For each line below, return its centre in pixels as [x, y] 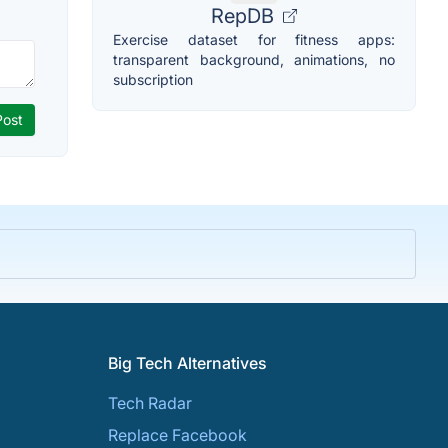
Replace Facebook [177, 435]
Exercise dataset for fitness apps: [254, 39]
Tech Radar [150, 403]
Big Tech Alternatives [187, 363]
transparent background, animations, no [254, 59]
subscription [153, 79]
